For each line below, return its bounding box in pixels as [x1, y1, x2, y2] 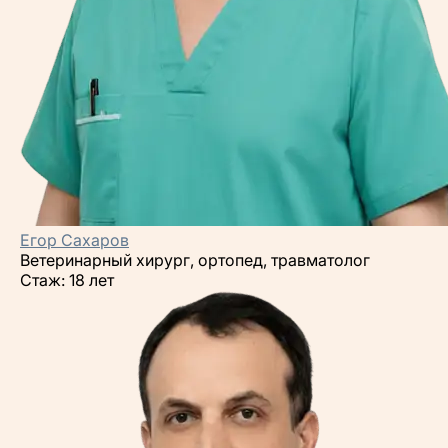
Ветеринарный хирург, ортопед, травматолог [20, 250, 370, 270]
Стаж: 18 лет [20, 270, 114, 290]
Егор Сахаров [20, 230, 129, 250]
